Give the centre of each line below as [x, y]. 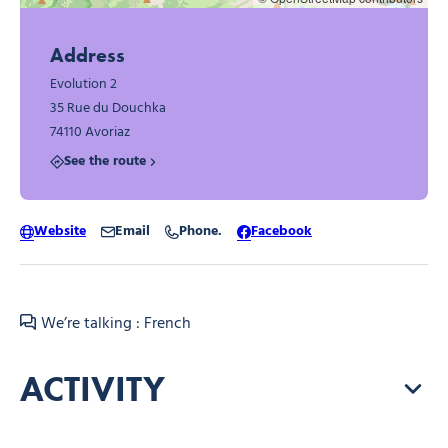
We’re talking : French [116, 323]
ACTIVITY [92, 388]
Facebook [281, 231]
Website [60, 231]
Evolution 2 [83, 85]
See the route [105, 162]
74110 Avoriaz [90, 133]
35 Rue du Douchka [108, 109]
